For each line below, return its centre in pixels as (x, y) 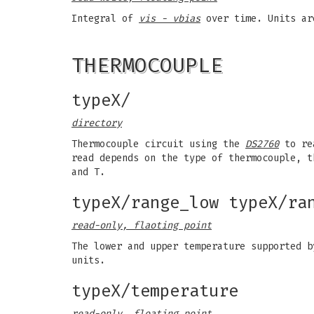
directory (97, 123)
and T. (88, 172)
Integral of (105, 19)
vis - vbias (170, 19)
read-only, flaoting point (142, 225)
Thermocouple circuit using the (158, 144)
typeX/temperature (155, 291)
